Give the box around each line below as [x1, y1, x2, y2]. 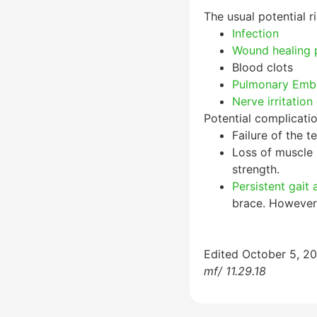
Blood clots [231, 60, 293, 74]
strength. [231, 162, 279, 176]
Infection [231, 26, 279, 40]
